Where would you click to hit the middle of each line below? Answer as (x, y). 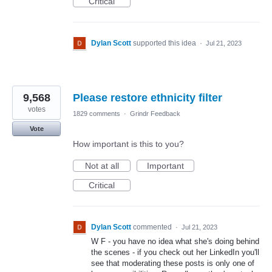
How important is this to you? (128, 144)
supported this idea (165, 43)
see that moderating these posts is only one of (173, 263)
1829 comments (97, 114)
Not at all (102, 166)
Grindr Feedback (155, 114)
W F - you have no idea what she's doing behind (175, 242)
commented (153, 227)
